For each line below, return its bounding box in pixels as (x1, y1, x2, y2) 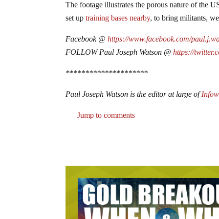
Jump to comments (75, 112, 135, 121)
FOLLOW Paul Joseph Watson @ (66, 49, 174, 58)
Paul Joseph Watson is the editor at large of (66, 91, 202, 100)
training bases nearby (86, 15, 151, 24)
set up (66, 15, 86, 24)
